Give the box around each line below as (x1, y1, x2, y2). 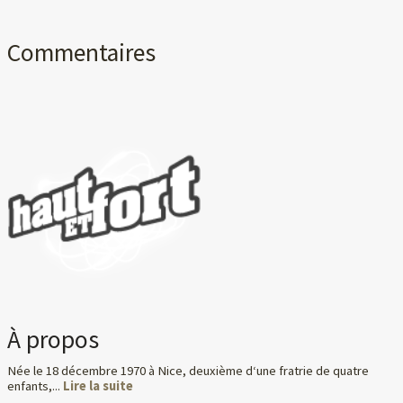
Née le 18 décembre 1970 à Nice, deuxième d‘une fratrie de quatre (7, 362, 370, 379)
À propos (7, 324, 100, 356)
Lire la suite (63, 377, 134, 394)
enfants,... (7, 377, 61, 394)
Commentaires (7, 36, 157, 68)
